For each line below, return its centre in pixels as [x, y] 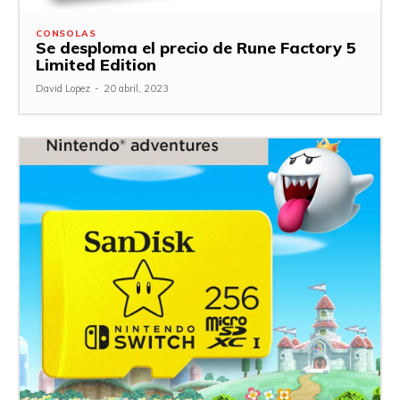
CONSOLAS [66, 34]
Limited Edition [96, 65]
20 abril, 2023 [136, 89]
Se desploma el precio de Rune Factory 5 [196, 48]
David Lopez [63, 89]
